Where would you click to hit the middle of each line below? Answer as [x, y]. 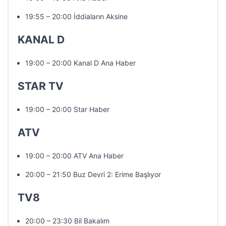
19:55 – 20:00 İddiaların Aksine [76, 16]
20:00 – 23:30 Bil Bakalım [67, 221]
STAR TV [41, 86]
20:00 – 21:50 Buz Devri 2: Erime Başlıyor [93, 174]
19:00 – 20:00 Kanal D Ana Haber [80, 63]
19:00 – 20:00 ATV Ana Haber [74, 156]
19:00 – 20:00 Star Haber [67, 109]
